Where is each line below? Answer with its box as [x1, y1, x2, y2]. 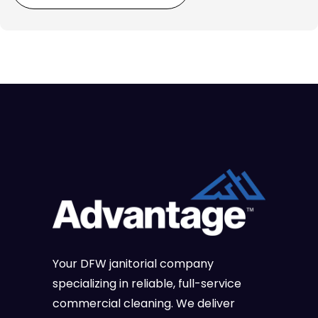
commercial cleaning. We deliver [53, 295, 235, 312]
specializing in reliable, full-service [53, 275, 241, 292]
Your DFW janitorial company [53, 256, 214, 273]
